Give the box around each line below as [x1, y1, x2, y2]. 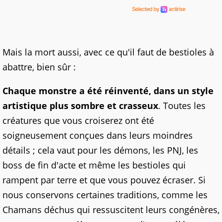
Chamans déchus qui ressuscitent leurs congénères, [2, 204, 220, 216]
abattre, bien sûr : [2, 61, 76, 73]
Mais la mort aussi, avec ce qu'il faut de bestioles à [2, 46, 214, 58]
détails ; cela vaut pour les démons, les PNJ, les [2, 144, 198, 157]
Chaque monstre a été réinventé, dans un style [2, 85, 214, 97]
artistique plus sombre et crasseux [2, 100, 158, 112]
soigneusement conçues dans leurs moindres [2, 129, 193, 142]
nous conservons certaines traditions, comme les [2, 189, 208, 201]
